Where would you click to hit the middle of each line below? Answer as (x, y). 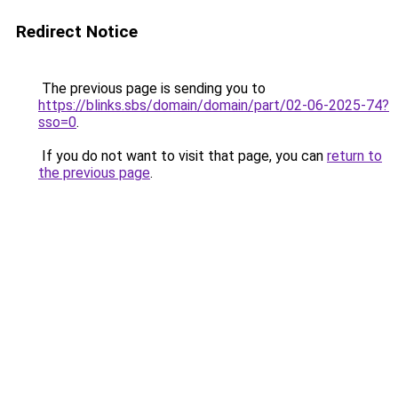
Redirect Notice (77, 32)
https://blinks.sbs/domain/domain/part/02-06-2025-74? (214, 105)
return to (354, 156)
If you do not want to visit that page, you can (183, 156)
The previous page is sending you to (152, 88)
